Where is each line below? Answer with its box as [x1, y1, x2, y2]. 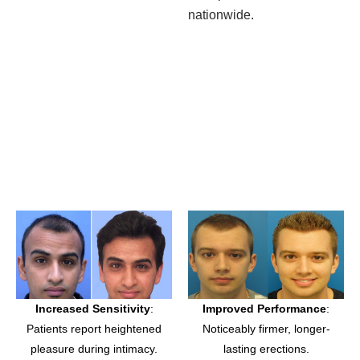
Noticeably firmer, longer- [202, 321, 330, 335]
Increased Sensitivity [35, 301, 150, 315]
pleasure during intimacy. [31, 342, 157, 355]
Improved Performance [202, 301, 326, 315]
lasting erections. [223, 342, 309, 355]
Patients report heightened [27, 321, 162, 335]
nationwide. [188, 8, 254, 22]
